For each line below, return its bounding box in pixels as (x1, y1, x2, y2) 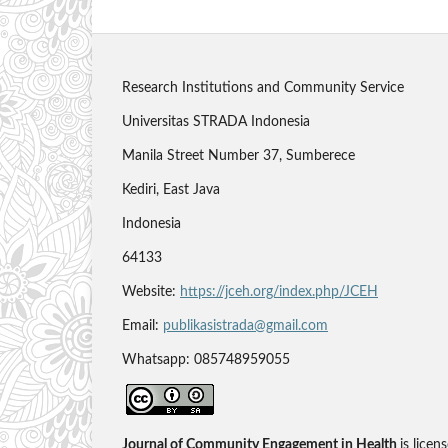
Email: (122, 319, 163, 334)
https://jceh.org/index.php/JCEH (180, 285, 378, 300)
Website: (122, 285, 180, 300)
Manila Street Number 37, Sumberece (122, 149, 355, 164)
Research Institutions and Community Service (122, 81, 404, 96)
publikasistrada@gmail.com (163, 319, 328, 334)
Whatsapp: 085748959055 (122, 353, 290, 368)
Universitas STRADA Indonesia (122, 115, 310, 130)
